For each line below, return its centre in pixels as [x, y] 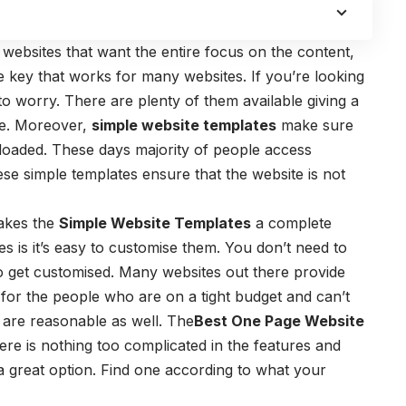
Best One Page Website [279, 321]
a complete [291, 223]
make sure [315, 125]
